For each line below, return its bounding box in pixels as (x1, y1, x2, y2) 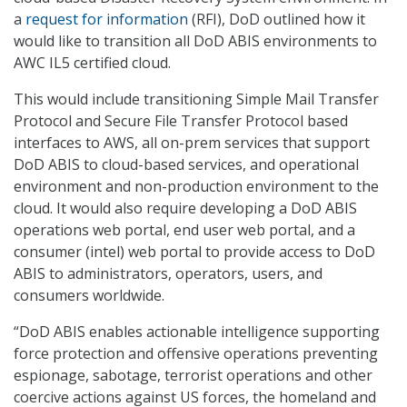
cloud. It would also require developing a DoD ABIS (14, 198, 357, 219)
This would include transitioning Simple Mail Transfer (14, 89, 379, 110)
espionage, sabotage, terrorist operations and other (14, 365, 372, 386)
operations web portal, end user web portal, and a (14, 220, 355, 241)
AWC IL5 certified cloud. (14, 53, 171, 74)
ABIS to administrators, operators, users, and (14, 263, 323, 284)
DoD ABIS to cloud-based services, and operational (14, 154, 359, 175)
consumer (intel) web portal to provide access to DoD (14, 242, 375, 263)
